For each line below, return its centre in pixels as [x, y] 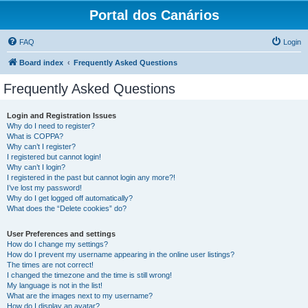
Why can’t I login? [36, 167]
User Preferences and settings [61, 234]
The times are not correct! [50, 265]
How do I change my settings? [57, 244]
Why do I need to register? [51, 126]
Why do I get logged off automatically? [70, 198]
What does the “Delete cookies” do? [67, 208]
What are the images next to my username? [80, 296]
